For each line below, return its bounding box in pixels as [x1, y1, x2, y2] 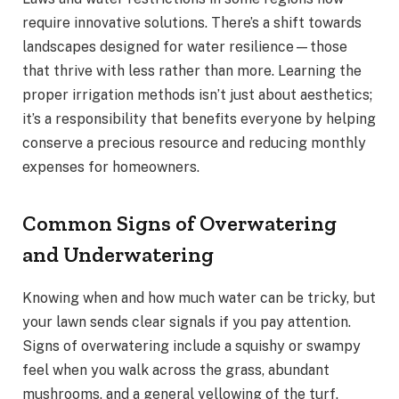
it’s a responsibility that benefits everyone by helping [22, 110, 376, 128]
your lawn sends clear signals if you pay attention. [22, 313, 351, 331]
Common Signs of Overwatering [22, 210, 337, 237]
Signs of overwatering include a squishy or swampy [22, 338, 361, 355]
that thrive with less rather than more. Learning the [22, 62, 362, 80]
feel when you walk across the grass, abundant [22, 362, 330, 379]
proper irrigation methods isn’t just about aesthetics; [22, 86, 372, 104]
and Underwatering [22, 241, 214, 268]
